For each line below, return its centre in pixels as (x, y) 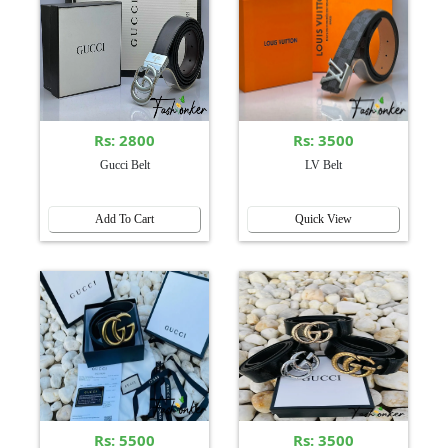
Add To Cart (124, 218)
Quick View (323, 218)
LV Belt (323, 164)
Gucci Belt (124, 164)
